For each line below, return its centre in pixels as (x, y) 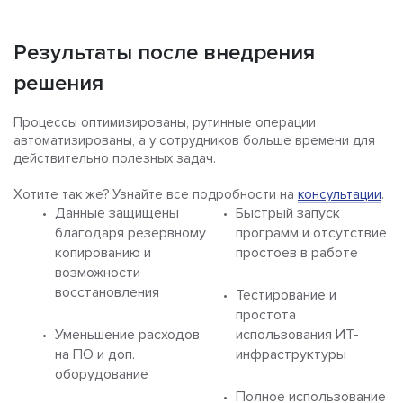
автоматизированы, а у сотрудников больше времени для (194, 141)
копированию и (103, 253)
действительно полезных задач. (115, 159)
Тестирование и (286, 296)
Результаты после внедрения (164, 53)
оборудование (102, 375)
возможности (98, 273)
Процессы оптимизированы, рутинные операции (165, 123)
